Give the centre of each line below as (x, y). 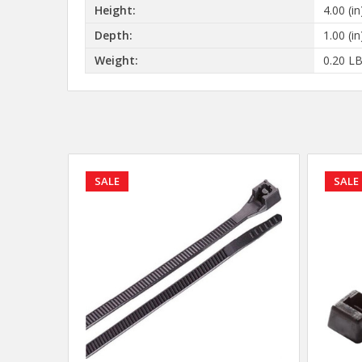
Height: (115, 11)
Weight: (116, 61)
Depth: (113, 36)
